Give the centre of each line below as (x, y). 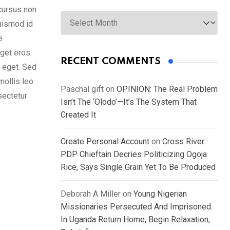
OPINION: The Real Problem (167, 89)
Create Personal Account (105, 142)
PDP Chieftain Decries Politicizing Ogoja (134, 155)
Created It (78, 115)
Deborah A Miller (91, 194)
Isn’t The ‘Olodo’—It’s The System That (129, 102)
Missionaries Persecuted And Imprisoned (136, 207)
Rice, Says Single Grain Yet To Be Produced (138, 167)
